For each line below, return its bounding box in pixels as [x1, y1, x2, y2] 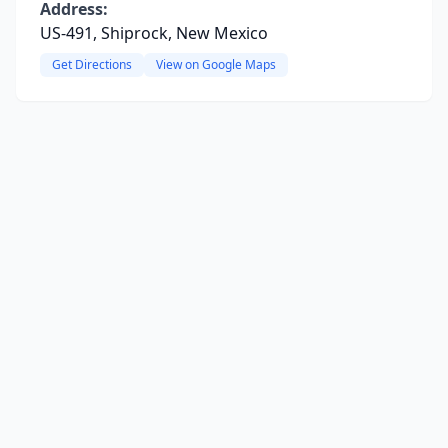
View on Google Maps [156, 56, 276, 73]
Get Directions [52, 56, 132, 73]
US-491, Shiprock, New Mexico [40, 22, 268, 44]
